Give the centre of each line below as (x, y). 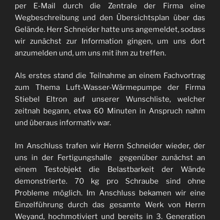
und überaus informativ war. (63, 123)
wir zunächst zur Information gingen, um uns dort (110, 41)
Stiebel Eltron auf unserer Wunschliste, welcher (110, 99)
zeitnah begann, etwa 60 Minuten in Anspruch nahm (110, 111)
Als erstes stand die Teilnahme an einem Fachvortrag (110, 76)
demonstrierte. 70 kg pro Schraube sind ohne (110, 181)
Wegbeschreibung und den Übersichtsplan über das (110, 17)
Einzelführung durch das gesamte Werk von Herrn (110, 205)
